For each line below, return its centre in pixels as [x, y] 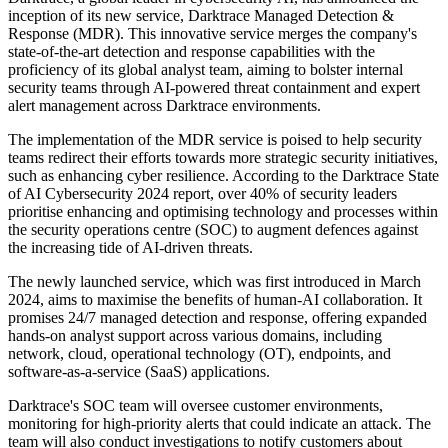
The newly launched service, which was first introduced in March [214, 282]
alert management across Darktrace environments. [164, 106]
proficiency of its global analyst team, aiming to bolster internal [205, 70]
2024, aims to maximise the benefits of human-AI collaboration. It [215, 300]
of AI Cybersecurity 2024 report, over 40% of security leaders [202, 194]
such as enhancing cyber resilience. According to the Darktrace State [223, 176]
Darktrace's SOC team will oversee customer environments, [195, 406]
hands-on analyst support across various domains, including [195, 336]
